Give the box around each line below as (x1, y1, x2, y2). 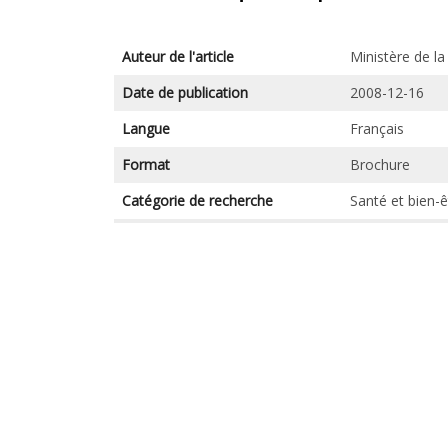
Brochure (349, 154, 410, 174)
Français (349, 118, 404, 138)
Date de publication (121, 82, 248, 102)
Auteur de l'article (121, 46, 234, 66)
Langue (121, 118, 170, 138)
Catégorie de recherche (121, 190, 273, 210)
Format (121, 154, 170, 174)
